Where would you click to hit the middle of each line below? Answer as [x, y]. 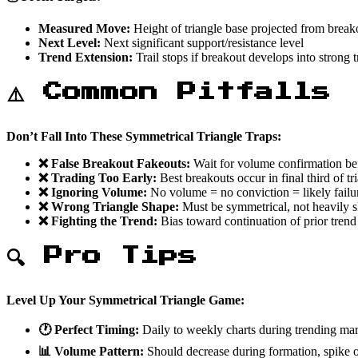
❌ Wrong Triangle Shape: [109, 206]
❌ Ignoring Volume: [93, 192]
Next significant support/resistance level [202, 43]
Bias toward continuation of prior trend [257, 221]
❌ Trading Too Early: [97, 177]
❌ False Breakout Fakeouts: [114, 163]
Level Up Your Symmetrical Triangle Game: [125, 300]
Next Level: [70, 43]
